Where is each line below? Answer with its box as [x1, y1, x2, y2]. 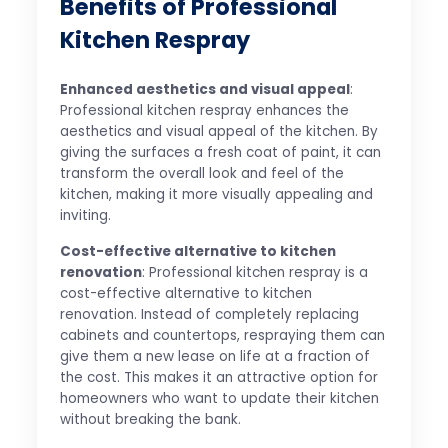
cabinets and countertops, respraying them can [59, 326, 385, 346]
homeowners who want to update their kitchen [59, 389, 379, 409]
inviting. [59, 206, 111, 226]
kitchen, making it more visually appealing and [59, 185, 373, 205]
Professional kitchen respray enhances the [59, 101, 349, 121]
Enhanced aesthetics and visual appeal [59, 80, 350, 100]
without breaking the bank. [59, 410, 241, 430]
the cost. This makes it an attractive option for [59, 368, 378, 388]
